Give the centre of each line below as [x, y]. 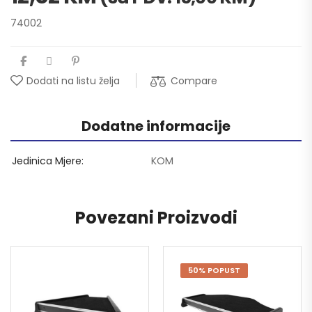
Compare [194, 80]
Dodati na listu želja [73, 80]
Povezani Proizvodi [156, 217]
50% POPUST [214, 270]
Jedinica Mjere [47, 161]
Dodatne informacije [156, 126]
